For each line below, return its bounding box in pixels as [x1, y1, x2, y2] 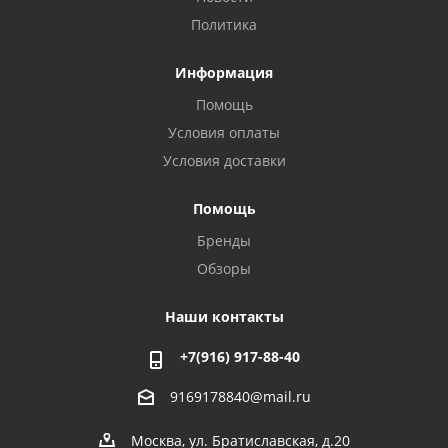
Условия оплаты [168, 123, 280, 142]
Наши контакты [164, 307, 284, 326]
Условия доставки [162, 151, 286, 170]
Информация [175, 63, 273, 82]
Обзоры [197, 259, 251, 278]
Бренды [197, 231, 251, 250]
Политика [191, 15, 257, 34]
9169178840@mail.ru [169, 387, 311, 407]
